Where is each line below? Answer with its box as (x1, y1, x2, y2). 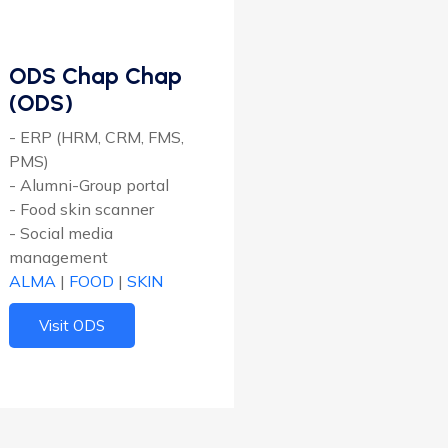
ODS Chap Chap (9, 62, 182, 91)
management (9, 247, 108, 268)
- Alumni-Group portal (9, 175, 169, 196)
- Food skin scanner (9, 199, 154, 220)
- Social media (9, 223, 113, 244)
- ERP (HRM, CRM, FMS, (9, 127, 184, 148)
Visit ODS (39, 316, 105, 336)
